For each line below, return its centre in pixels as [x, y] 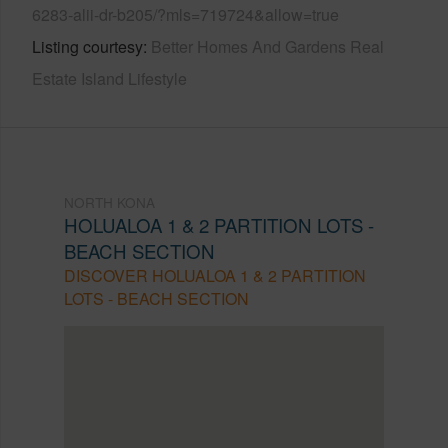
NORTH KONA [109, 201]
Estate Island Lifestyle [109, 78]
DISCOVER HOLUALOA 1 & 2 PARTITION [215, 275]
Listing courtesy [87, 46]
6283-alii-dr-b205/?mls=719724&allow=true [185, 14]
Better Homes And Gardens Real [267, 46]
